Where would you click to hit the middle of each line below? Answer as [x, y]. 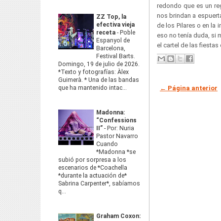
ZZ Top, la [111, 17]
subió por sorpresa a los [92, 160]
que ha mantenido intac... [92, 88]
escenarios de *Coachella [93, 168]
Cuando [107, 144]
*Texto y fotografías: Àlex [93, 72]
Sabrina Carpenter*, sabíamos [99, 184]
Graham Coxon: [119, 216]
